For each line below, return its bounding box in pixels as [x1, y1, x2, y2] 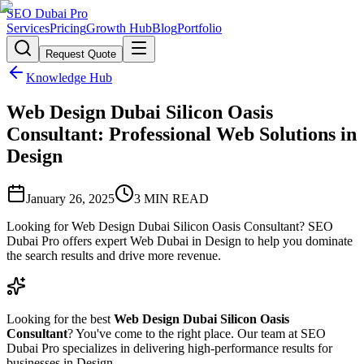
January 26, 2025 [26, 191, 115, 206]
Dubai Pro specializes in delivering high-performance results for [6, 340, 332, 355]
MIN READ [141, 191, 209, 206]
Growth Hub [86, 21, 152, 35]
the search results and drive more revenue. [6, 248, 221, 262]
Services [6, 21, 50, 35]
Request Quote [45, 48, 116, 60]
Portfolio [177, 21, 222, 35]
